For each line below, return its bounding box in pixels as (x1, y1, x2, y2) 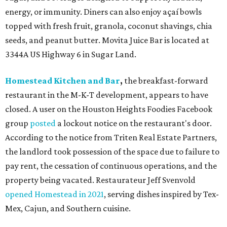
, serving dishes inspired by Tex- (104, 189, 219, 200)
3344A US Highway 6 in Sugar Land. (5, 49, 136, 60)
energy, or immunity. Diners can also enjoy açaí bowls (5, 7, 202, 17)
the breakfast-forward (124, 75, 208, 86)
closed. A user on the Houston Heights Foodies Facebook (5, 104, 212, 115)
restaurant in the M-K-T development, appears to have (5, 90, 208, 100)
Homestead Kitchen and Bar (5, 75, 120, 86)
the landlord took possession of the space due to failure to (5, 146, 219, 157)
